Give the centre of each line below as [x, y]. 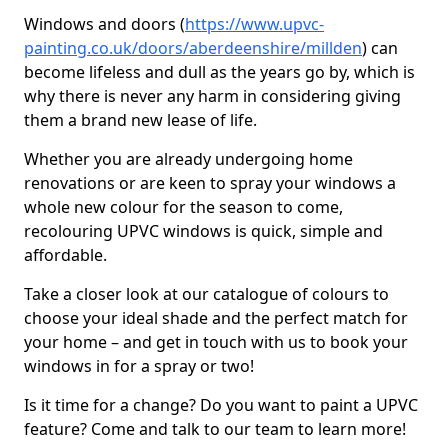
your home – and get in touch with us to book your [216, 342]
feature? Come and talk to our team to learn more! [215, 429]
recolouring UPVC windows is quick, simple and [203, 231]
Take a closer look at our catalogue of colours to [206, 294]
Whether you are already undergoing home [188, 159]
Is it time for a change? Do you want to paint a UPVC [221, 405]
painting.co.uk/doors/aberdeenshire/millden [193, 48]
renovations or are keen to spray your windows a [210, 183]
